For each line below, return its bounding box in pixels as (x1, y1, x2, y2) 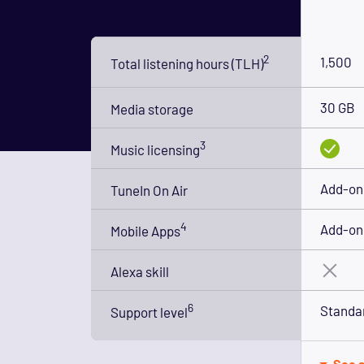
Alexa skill (110, 262, 169, 279)
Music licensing (110, 141, 200, 158)
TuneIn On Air (110, 181, 188, 198)
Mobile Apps (110, 222, 180, 239)
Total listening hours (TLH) (110, 54, 263, 71)
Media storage (110, 100, 193, 117)
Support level (110, 303, 188, 320)
